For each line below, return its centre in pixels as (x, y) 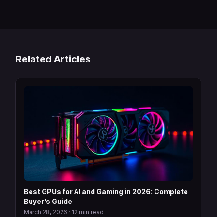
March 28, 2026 (46, 212)
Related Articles (53, 59)
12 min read (88, 212)
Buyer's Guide (48, 201)
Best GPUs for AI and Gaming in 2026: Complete (106, 191)
